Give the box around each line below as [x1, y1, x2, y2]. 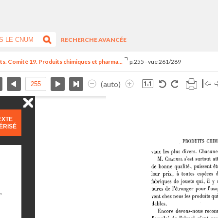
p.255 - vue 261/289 [129, 58, 181, 65]
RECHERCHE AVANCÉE [61, 36, 127, 43]
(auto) [101, 79, 121, 89]
